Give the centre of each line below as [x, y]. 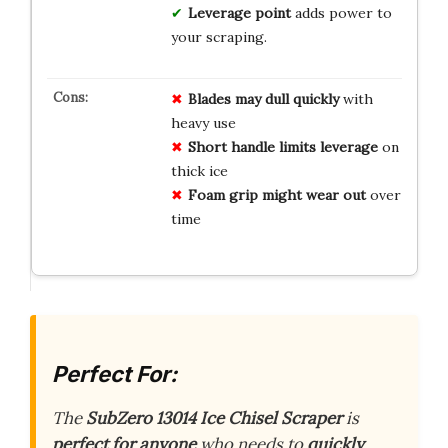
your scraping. [218, 37]
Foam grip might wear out [276, 195]
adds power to [341, 13]
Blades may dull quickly [263, 99]
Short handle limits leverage [282, 147]
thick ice [199, 171]
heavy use [203, 123]
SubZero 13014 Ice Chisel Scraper [214, 417]
